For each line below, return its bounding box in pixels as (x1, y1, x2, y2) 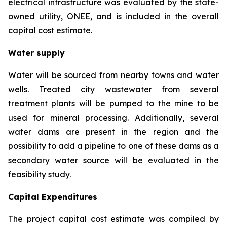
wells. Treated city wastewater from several (8, 84, 219, 94)
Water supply (8, 47, 65, 58)
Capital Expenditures (8, 191, 97, 202)
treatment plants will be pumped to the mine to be (8, 98, 219, 108)
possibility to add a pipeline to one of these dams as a (8, 140, 219, 151)
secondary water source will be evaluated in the (8, 155, 219, 165)
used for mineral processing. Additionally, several (8, 112, 219, 123)
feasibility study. (8, 169, 71, 179)
